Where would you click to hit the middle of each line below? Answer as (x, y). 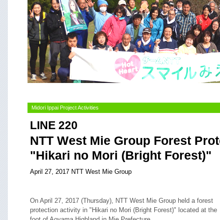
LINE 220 (54, 125)
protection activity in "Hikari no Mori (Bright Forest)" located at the (124, 210)
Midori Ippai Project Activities (65, 108)
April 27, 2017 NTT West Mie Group (81, 172)
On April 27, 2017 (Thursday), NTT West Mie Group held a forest (122, 201)
